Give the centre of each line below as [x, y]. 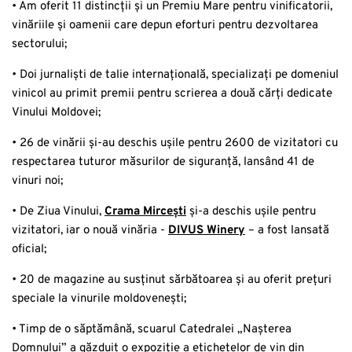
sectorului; [39, 44]
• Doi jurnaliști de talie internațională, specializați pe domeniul [175, 75]
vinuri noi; [37, 181]
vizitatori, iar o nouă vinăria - [90, 230]
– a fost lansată [287, 230]
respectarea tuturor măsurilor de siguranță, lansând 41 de [163, 162]
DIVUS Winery [207, 230]
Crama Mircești [145, 211]
